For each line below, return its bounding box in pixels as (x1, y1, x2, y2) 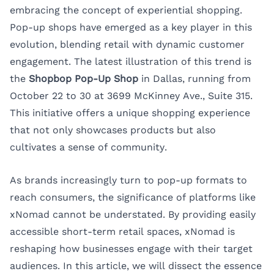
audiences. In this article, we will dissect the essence (10, 259, 262, 272)
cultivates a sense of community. (10, 141, 167, 153)
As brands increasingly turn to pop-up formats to (10, 174, 247, 186)
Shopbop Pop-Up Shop (29, 72, 138, 84)
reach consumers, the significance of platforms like (10, 191, 256, 203)
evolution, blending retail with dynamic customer (10, 38, 245, 50)
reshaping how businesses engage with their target (10, 242, 253, 254)
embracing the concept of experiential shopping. (10, 4, 242, 16)
